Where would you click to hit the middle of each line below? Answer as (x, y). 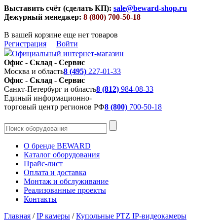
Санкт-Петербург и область (50, 89)
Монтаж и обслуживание (66, 181)
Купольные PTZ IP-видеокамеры (131, 216)
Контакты (40, 199)
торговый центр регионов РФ (54, 107)
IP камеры (53, 216)
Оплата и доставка (55, 172)
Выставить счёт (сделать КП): (58, 8)
